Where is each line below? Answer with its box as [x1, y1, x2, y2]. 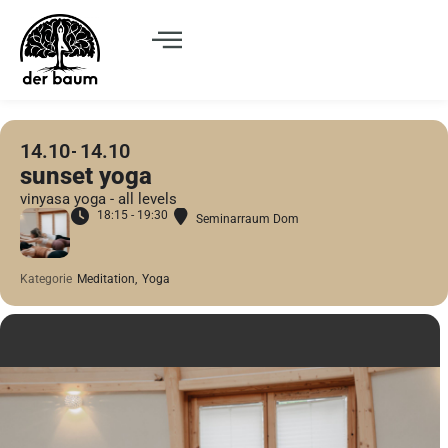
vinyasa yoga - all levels [20, 189, 177, 208]
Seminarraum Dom [196, 211, 299, 226]
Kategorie [20, 271, 72, 286]
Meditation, [77, 271, 137, 286]
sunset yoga [20, 161, 152, 190]
